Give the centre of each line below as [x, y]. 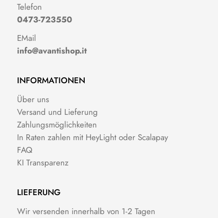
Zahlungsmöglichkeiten [57, 124]
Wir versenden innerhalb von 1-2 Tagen [86, 211]
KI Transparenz [43, 162]
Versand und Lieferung [57, 112]
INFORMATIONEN [51, 80]
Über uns [33, 99]
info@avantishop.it [52, 50]
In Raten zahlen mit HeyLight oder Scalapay [92, 137]
